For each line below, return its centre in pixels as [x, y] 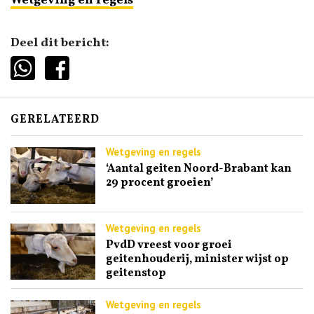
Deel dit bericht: [60, 43]
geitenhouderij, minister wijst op [197, 259]
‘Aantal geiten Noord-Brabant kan [198, 169]
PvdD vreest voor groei [169, 245]
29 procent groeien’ [159, 183]
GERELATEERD [55, 120]
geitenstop [136, 273]
